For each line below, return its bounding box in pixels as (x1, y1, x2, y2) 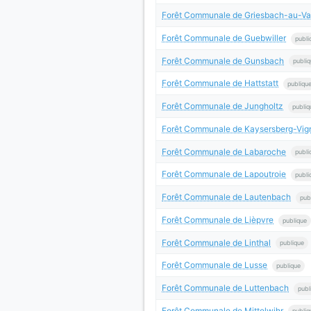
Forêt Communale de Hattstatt (162, 78, 278, 89)
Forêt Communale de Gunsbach (162, 55, 284, 66)
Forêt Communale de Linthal (162, 237, 271, 248)
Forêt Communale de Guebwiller (162, 32, 286, 43)
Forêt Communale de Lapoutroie (162, 169, 286, 180)
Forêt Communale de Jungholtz (162, 101, 283, 112)
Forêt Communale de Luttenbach (162, 282, 289, 293)
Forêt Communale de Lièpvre (162, 214, 274, 225)
